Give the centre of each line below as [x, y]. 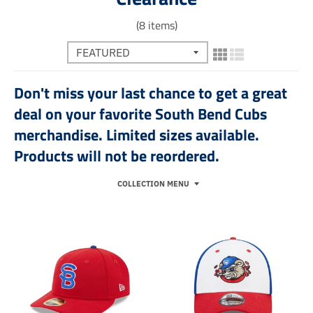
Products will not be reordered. [117, 156]
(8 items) [156, 25]
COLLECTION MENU [153, 184]
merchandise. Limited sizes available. [138, 135]
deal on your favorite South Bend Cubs [140, 114]
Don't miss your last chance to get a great [151, 93]
